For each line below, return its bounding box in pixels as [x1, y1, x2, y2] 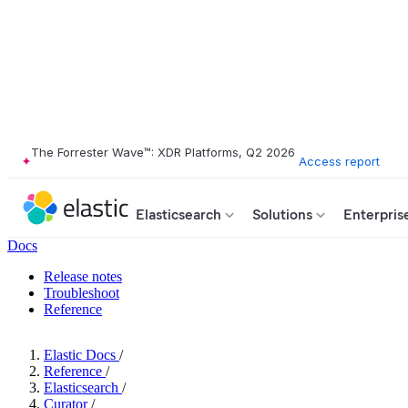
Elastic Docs [44, 347, 116, 362]
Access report [299, 153, 380, 168]
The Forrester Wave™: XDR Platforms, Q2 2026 [31, 145, 295, 159]
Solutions [252, 206, 312, 223]
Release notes [44, 269, 122, 284]
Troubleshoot [44, 285, 119, 301]
